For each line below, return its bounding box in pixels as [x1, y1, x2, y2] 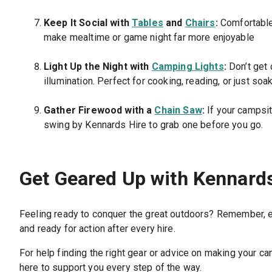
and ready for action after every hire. [19, 222, 175, 234]
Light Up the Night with [44, 61, 152, 73]
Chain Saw [154, 104, 202, 117]
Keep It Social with [44, 17, 132, 29]
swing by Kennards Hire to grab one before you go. [44, 119, 263, 131]
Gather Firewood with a [44, 104, 155, 117]
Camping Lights [151, 61, 224, 73]
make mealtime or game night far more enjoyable [44, 32, 254, 44]
